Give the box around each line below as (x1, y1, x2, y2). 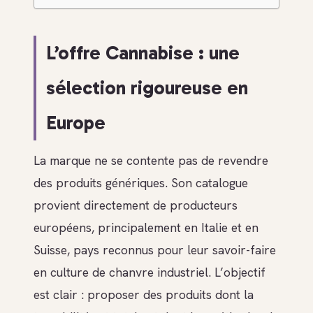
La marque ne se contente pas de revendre (34, 152, 268, 168)
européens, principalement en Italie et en (34, 219, 259, 235)
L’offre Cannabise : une (46, 41, 240, 65)
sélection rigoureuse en (46, 76, 249, 100)
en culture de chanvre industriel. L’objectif (34, 263, 265, 280)
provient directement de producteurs (34, 196, 238, 213)
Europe (46, 111, 106, 135)
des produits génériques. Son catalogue (34, 174, 248, 191)
